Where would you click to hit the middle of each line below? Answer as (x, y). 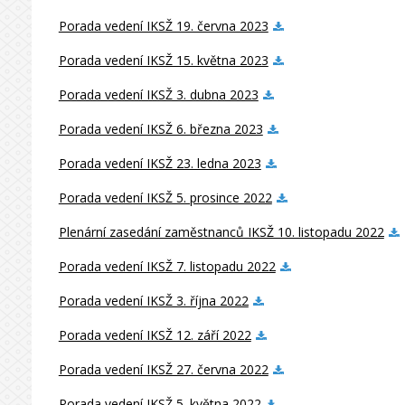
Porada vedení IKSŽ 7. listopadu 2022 (167, 266)
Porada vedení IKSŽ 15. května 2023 (163, 60)
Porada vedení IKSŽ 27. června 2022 (163, 369)
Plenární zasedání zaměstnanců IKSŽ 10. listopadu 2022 (221, 232)
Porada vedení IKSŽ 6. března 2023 (160, 129)
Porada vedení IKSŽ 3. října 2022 (153, 301)
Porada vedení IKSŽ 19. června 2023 (163, 26)
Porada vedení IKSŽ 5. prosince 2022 (165, 198)
